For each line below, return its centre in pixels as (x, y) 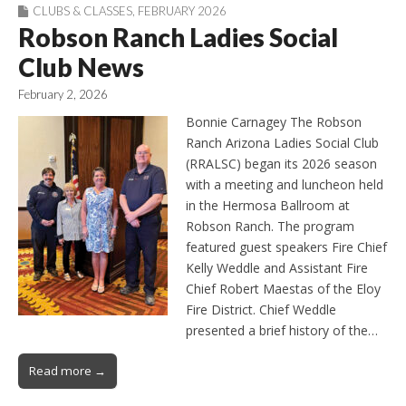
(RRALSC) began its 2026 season (281, 163)
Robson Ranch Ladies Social (178, 38)
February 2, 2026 (63, 95)
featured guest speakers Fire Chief (286, 246)
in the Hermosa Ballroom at (268, 205)
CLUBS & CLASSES (82, 11)
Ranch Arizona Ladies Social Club (282, 142)
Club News (81, 68)
